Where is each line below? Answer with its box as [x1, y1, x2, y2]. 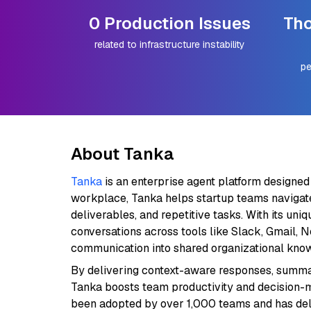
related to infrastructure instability [94, 38, 245, 51]
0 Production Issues [89, 12, 251, 34]
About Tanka [71, 143, 174, 165]
